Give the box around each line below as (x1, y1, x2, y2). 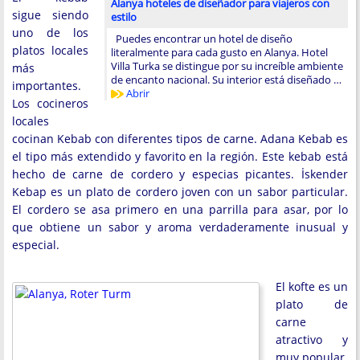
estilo (111, 9, 137, 24)
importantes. (12, 77, 81, 93)
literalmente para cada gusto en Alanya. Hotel (111, 44, 328, 59)
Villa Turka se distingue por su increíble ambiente (111, 58, 343, 73)
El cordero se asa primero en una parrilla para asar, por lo (12, 201, 348, 217)
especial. (12, 236, 59, 252)
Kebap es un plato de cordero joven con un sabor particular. (12, 183, 348, 199)
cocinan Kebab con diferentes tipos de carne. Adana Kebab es (12, 130, 348, 146)
